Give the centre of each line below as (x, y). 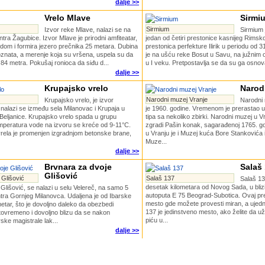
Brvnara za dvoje (78, 167)
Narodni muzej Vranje (177, 99)
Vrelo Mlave (67, 18)
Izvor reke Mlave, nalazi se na (88, 30)
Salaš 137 (160, 178)
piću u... (157, 220)
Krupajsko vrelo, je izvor (79, 100)
